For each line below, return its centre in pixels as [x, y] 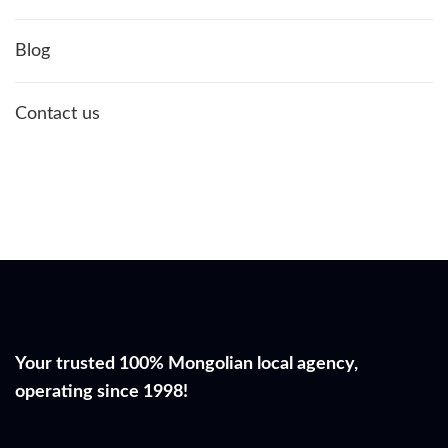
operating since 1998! [101, 391]
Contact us [57, 113]
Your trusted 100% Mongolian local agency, [186, 363]
